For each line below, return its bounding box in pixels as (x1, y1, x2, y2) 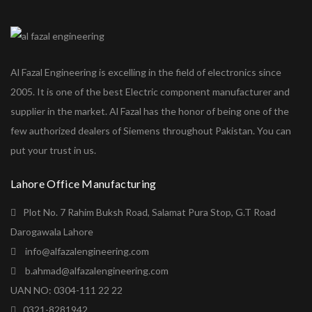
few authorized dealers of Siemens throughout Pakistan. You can (10, 125, 291, 137)
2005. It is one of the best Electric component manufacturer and (10, 86, 290, 98)
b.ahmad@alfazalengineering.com (25, 265, 169, 277)
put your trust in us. (10, 144, 96, 157)
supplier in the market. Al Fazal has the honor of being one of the (10, 105, 289, 118)
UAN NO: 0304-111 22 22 (10, 284, 123, 297)
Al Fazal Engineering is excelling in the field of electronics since (10, 66, 281, 79)
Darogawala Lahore (10, 226, 93, 238)
